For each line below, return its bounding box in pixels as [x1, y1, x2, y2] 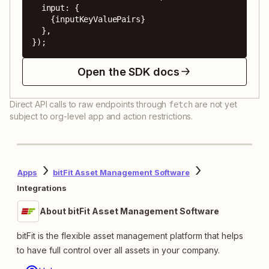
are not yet [192, 98, 237, 109]
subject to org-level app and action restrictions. [10, 110, 193, 121]
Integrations [17, 183, 67, 193]
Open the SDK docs [77, 65, 180, 78]
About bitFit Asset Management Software [40, 205, 219, 216]
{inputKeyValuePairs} [32, 14, 51, 24]
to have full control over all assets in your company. [17, 244, 220, 255]
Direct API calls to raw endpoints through [10, 98, 167, 109]
